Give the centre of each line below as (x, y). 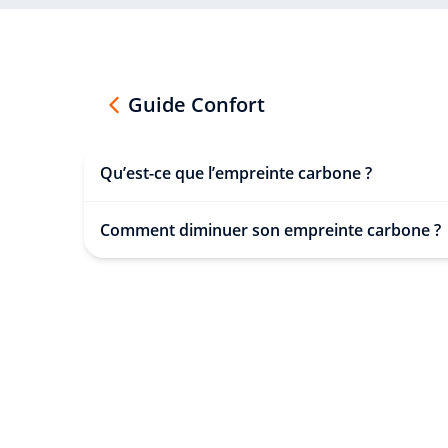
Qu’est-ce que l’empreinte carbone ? (236, 172)
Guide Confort (196, 104)
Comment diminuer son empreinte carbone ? (270, 229)
